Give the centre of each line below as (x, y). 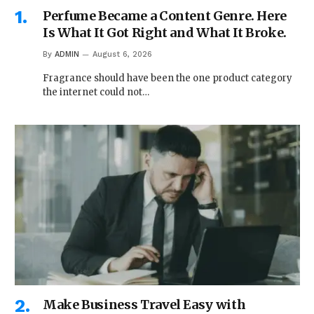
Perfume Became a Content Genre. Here (165, 16)
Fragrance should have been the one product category (168, 78)
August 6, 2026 (122, 55)
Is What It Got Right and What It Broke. (165, 33)
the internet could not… (96, 93)
